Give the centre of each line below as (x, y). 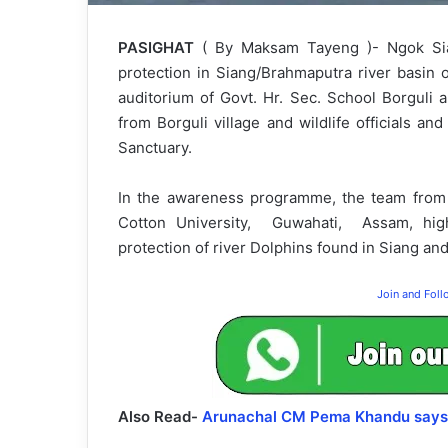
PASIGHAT (160, 48)
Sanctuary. (155, 148)
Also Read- (160, 417)
